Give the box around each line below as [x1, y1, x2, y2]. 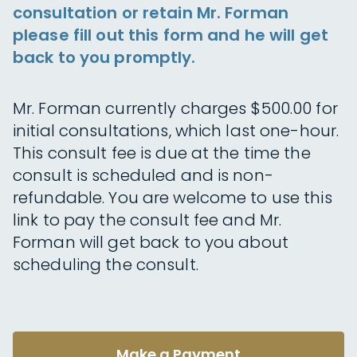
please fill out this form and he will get [13, 24, 328, 46]
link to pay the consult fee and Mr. [13, 209, 282, 231]
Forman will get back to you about [13, 231, 288, 253]
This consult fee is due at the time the [13, 142, 311, 164]
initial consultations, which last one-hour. [13, 120, 339, 142]
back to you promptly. [13, 46, 196, 69]
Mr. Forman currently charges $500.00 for [13, 97, 338, 120]
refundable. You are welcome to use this [13, 186, 332, 209]
